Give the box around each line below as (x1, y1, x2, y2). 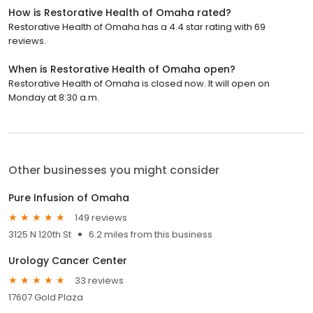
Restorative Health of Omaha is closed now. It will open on (8, 77, 270, 91)
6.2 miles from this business (89, 228, 212, 242)
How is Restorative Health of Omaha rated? (8, 6, 231, 20)
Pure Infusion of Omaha (8, 191, 129, 205)
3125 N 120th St (8, 228, 71, 242)
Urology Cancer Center (8, 254, 127, 268)
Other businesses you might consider (8, 162, 219, 179)
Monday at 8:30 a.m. (8, 91, 99, 105)
